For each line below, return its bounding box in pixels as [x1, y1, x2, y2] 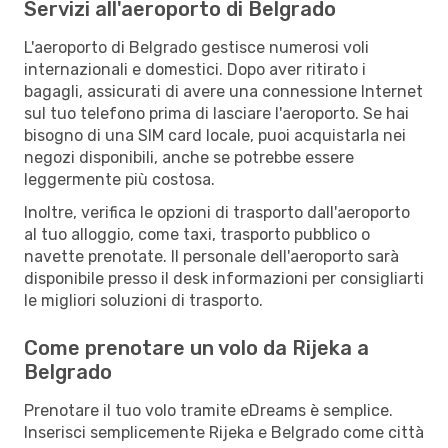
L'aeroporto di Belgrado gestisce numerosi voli [24, 37, 369, 57]
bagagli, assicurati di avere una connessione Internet [24, 81, 423, 101]
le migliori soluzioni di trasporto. [24, 290, 263, 310]
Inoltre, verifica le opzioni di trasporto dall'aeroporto [24, 202, 410, 222]
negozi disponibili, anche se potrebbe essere [24, 147, 354, 167]
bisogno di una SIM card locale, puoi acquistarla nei [24, 125, 406, 145]
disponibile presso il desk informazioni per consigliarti [24, 268, 424, 288]
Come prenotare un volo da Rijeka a [24, 335, 369, 360]
